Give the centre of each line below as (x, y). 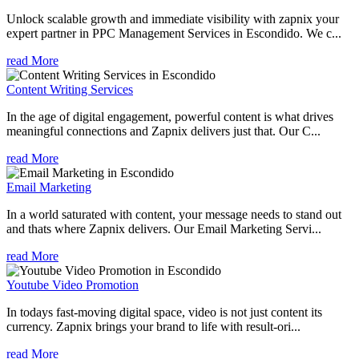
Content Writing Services (70, 89)
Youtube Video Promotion (73, 284)
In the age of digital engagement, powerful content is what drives (170, 116)
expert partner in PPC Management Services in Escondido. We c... (174, 33)
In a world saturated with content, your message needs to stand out (174, 214)
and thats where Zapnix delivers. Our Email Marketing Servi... (164, 228)
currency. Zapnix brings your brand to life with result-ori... (153, 326)
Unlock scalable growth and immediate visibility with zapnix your (173, 18)
